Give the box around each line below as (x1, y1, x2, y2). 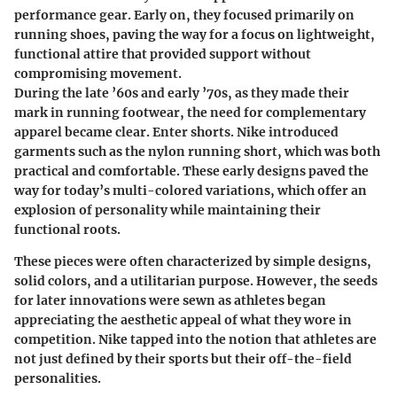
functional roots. (14, 221, 121, 237)
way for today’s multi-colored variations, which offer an (14, 182, 367, 198)
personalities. (14, 370, 101, 386)
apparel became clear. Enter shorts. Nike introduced (14, 123, 339, 140)
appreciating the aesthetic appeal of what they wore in (14, 311, 352, 328)
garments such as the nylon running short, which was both (14, 143, 380, 160)
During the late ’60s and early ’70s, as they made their (14, 84, 349, 101)
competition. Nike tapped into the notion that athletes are (14, 331, 377, 347)
